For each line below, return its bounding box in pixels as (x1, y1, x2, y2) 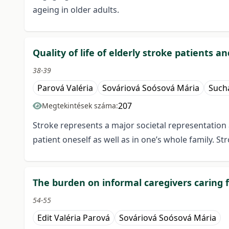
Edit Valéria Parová (37, 212, 110, 224)
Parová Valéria (37, 82, 93, 94)
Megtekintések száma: (42, 101, 118, 111)
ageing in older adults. (33, 4, 119, 16)
